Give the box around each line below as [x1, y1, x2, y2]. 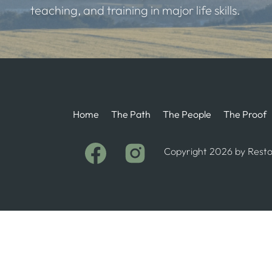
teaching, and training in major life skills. [30, 2, 240, 18]
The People [163, 107, 211, 120]
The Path [111, 107, 151, 120]
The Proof [223, 107, 267, 120]
